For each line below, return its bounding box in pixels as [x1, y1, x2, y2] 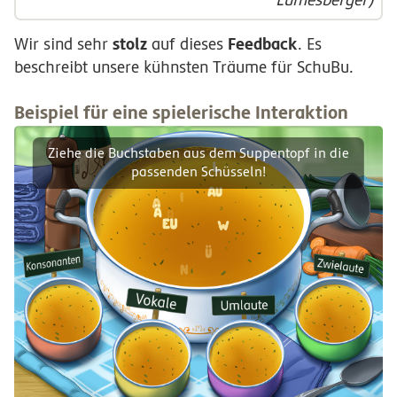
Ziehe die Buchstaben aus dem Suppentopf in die [47, 144, 349, 161]
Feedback [228, 33, 298, 53]
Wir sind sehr [14, 34, 113, 53]
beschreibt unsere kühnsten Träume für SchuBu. [14, 57, 354, 76]
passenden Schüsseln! [130, 163, 266, 180]
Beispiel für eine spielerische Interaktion [14, 102, 348, 124]
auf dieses [147, 34, 228, 53]
